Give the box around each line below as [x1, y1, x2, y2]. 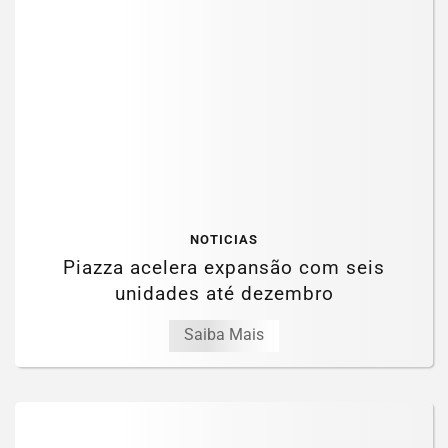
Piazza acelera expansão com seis [63, 282, 385, 306]
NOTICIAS [190, 258, 258, 274]
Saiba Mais [184, 351, 264, 371]
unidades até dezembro [114, 308, 334, 332]
